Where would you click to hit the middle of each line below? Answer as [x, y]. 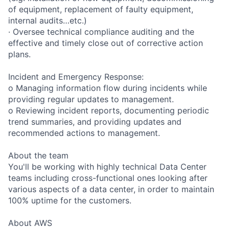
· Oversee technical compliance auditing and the [101, 31]
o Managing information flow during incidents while [108, 88]
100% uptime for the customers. [70, 200]
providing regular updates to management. [91, 99]
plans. [19, 54]
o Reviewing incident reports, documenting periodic [109, 110]
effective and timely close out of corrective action [106, 43]
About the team [38, 155]
